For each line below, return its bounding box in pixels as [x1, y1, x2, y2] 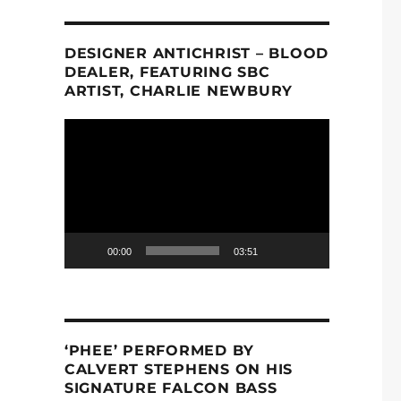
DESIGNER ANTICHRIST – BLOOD [64, 45, 329, 63]
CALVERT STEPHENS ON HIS [64, 360, 294, 378]
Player [63, 139, 98, 155]
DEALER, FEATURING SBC [64, 64, 270, 81]
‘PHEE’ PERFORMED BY [64, 341, 255, 359]
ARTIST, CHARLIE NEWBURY [64, 82, 294, 100]
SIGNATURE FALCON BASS [64, 379, 277, 397]
